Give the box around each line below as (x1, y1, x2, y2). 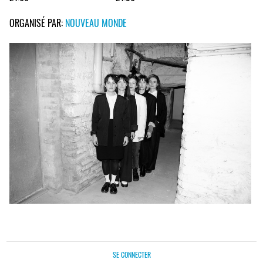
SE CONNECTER (112, 249, 151, 260)
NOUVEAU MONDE (65, 15, 127, 30)
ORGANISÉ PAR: (9, 15, 65, 30)
